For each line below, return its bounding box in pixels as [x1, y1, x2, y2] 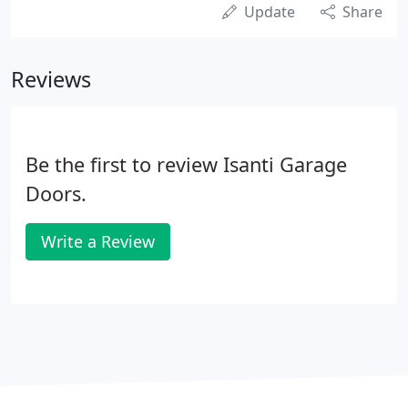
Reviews [11, 65, 91, 94]
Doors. [25, 180, 87, 207]
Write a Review [41, 230, 155, 252]
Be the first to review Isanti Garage [25, 151, 347, 178]
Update [244, 2, 295, 22]
